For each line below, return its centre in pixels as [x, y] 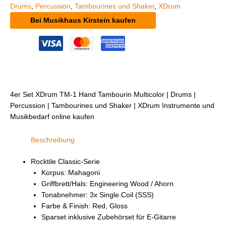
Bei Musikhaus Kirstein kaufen [83, 20]
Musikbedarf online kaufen [52, 117]
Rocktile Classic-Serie [66, 161]
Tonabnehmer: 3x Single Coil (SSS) [97, 195]
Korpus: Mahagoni [70, 173]
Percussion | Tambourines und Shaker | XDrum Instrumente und [112, 106]
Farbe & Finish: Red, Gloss [84, 206]
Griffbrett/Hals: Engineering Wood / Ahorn [107, 184]
